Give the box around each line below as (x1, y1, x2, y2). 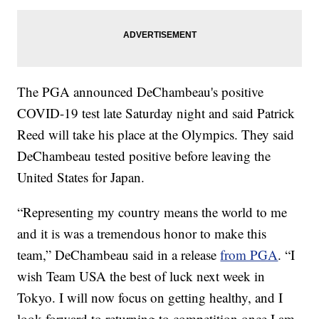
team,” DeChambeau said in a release (17, 246, 221, 264)
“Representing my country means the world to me (17, 203, 288, 221)
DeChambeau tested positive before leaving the (17, 147, 271, 165)
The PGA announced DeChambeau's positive (17, 83, 264, 101)
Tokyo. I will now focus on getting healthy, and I (17, 288, 283, 307)
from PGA (220, 246, 278, 264)
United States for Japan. (17, 168, 145, 187)
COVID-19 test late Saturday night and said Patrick (17, 104, 296, 122)
